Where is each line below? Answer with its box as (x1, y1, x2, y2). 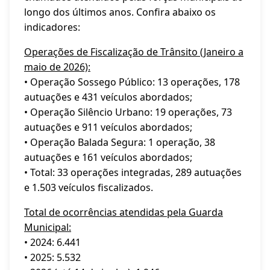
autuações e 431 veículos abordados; (24, 90, 192, 104)
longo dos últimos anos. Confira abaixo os (24, 5, 216, 19)
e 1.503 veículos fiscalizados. (24, 181, 153, 194)
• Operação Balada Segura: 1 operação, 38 (24, 136, 215, 149)
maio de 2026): (24, 60, 90, 74)
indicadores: (24, 20, 80, 34)
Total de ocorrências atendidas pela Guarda (24, 206, 223, 219)
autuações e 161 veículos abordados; (24, 151, 192, 164)
